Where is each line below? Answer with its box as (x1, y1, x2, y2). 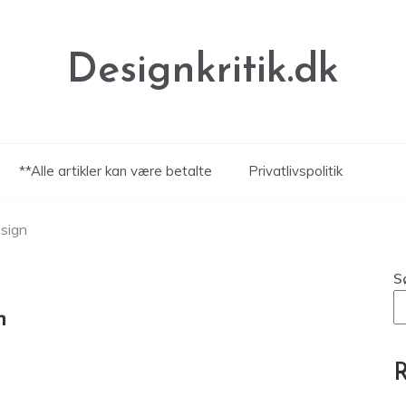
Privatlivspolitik (247, 162, 343, 179)
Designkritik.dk (67, 51, 339, 92)
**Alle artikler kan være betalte (18, 162, 212, 179)
